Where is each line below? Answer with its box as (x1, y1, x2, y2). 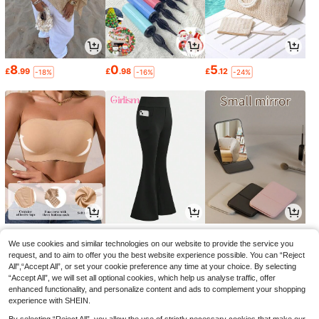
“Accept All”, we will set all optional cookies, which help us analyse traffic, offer (9, 273, 276, 282)
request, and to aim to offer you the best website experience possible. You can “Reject (9, 251, 305, 259)
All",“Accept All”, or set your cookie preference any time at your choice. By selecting (9, 262, 296, 271)
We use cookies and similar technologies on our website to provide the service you (9, 239, 293, 248)
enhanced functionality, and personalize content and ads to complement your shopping (9, 285, 305, 293)
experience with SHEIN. (9, 296, 90, 305)
